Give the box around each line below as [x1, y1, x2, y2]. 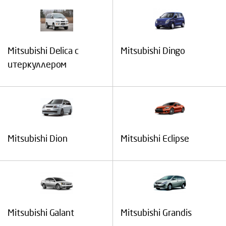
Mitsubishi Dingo [121, 46, 185, 56]
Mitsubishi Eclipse [121, 134, 189, 144]
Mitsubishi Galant [8, 208, 74, 218]
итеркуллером [8, 60, 67, 70]
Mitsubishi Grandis [121, 208, 192, 218]
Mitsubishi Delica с [8, 46, 79, 56]
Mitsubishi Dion [8, 134, 68, 144]
